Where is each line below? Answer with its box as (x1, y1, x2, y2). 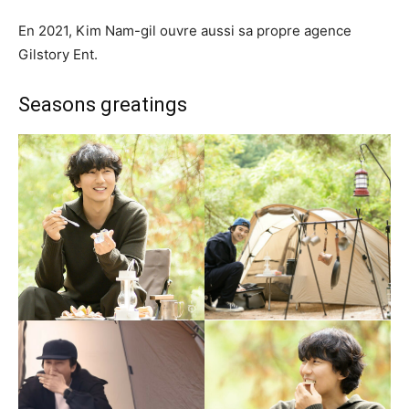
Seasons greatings (18, 93, 187, 117)
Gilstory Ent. (18, 46, 98, 64)
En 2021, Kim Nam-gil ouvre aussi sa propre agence (18, 22, 351, 40)
